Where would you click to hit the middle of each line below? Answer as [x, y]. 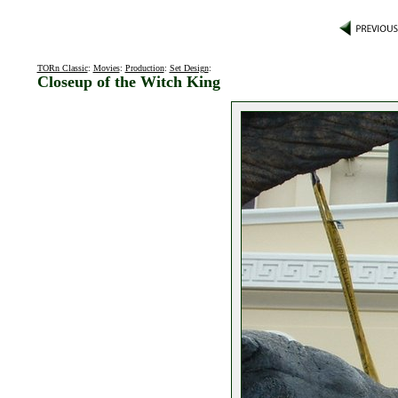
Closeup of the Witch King [128, 82]
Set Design [189, 68]
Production [144, 68]
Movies [106, 68]
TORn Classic [62, 68]
